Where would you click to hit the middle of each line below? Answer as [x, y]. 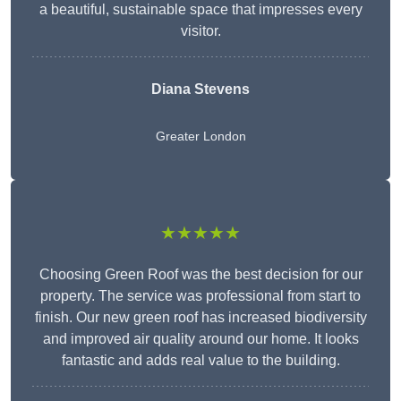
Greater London [200, 137]
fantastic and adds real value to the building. [200, 361]
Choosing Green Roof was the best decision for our [200, 275]
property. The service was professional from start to [200, 296]
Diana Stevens [200, 90]
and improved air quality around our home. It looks [200, 339]
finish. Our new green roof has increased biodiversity [200, 318]
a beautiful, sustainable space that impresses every [200, 10]
